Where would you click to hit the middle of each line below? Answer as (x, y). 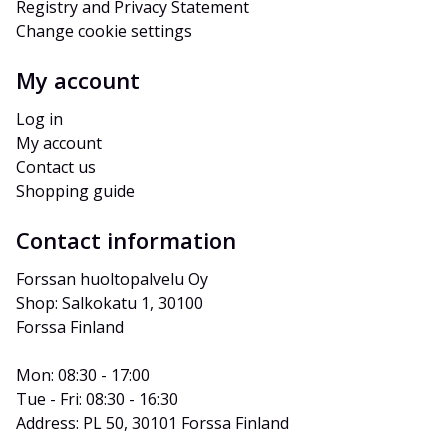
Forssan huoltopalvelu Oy (112, 279)
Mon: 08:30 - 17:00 (83, 375)
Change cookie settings (104, 31)
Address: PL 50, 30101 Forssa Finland (152, 423)
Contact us (56, 167)
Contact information (126, 240)
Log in (39, 119)
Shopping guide (75, 191)
